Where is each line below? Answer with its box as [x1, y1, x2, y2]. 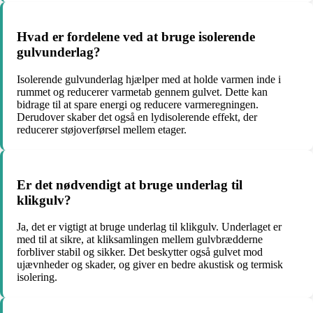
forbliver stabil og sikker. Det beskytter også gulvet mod [17, 246, 263, 259]
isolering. [17, 271, 57, 284]
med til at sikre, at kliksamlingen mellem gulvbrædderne [17, 233, 263, 246]
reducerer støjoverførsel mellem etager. [17, 123, 187, 136]
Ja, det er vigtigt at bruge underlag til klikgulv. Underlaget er [17, 221, 282, 233]
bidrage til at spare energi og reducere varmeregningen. [17, 98, 259, 110]
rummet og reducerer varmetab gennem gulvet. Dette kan [17, 85, 268, 98]
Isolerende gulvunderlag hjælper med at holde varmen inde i [17, 73, 281, 85]
